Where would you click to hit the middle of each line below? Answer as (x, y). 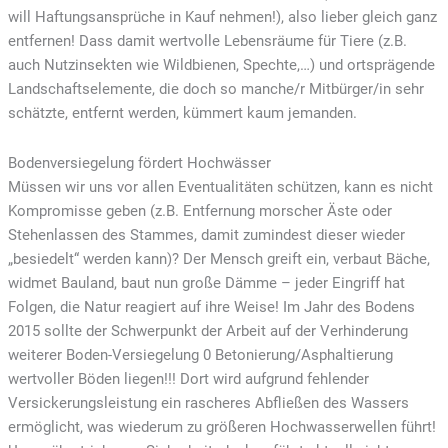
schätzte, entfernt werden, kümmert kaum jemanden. (182, 113)
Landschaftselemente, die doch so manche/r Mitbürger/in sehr (215, 89)
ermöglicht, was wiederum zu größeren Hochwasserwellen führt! (221, 426)
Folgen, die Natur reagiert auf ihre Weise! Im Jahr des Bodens (211, 306)
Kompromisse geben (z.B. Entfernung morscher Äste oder (199, 210)
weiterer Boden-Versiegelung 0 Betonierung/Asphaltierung (200, 354)
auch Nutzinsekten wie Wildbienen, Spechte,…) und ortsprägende (221, 65)
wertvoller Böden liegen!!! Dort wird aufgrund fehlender (188, 378)
